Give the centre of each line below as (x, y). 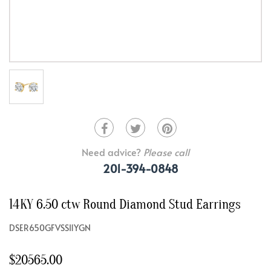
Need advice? (113, 152)
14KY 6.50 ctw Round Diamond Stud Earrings (125, 205)
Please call (166, 152)
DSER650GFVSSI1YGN (50, 228)
